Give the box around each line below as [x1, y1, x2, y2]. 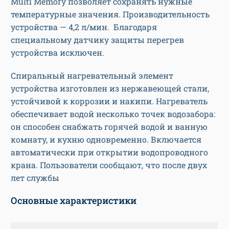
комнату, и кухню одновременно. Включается [11, 134, 201, 145]
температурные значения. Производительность [11, 9, 210, 20]
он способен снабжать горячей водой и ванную [11, 121, 208, 132]
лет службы [11, 172, 59, 184]
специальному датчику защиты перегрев [11, 34, 184, 45]
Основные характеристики [11, 194, 136, 207]
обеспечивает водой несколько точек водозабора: [11, 108, 215, 120]
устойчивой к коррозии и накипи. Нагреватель [11, 96, 208, 107]
